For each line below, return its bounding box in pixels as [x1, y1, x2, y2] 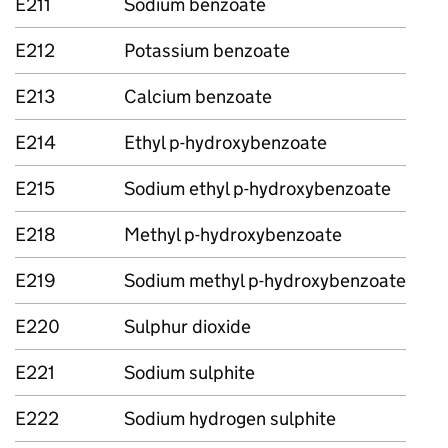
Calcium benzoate [124, 85, 272, 108]
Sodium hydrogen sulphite [124, 407, 336, 430]
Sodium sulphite [124, 361, 255, 384]
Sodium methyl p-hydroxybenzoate [124, 269, 406, 292]
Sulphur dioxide [124, 315, 251, 338]
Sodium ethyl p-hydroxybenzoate [124, 177, 391, 200]
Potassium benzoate [124, 39, 290, 62]
